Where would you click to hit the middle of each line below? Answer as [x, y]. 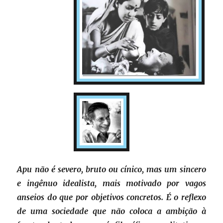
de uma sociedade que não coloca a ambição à [111, 211]
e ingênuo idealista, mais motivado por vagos [111, 183]
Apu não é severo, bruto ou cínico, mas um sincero [111, 169]
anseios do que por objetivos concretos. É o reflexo [111, 197]
